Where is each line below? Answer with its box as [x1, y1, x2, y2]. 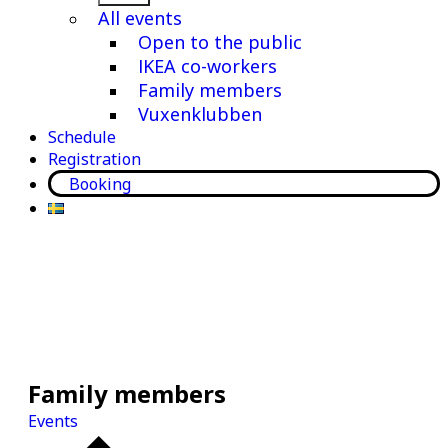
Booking [68, 172, 131, 195]
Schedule [48, 126, 116, 148]
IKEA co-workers [138, 54, 277, 78]
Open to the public [138, 30, 302, 54]
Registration [48, 148, 141, 170]
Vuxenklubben [138, 102, 262, 126]
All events [98, 6, 182, 30]
